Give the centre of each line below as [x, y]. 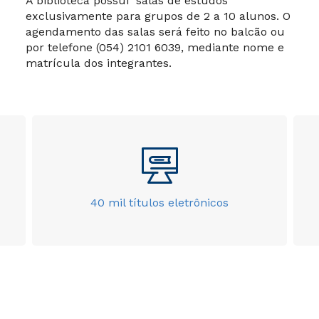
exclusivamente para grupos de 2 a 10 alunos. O [158, 16]
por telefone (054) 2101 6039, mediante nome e [155, 48]
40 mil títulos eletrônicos [159, 203]
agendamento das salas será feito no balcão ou [155, 32]
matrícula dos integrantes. [99, 63]
